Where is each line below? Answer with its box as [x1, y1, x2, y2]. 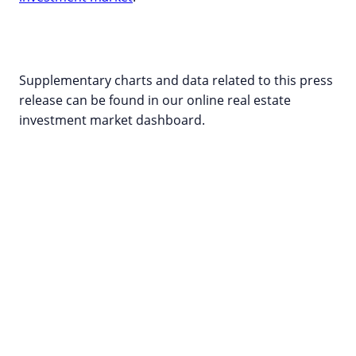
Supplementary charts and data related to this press [19, 72, 333, 89]
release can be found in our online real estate [19, 91, 291, 109]
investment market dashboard [19, 111, 202, 129]
